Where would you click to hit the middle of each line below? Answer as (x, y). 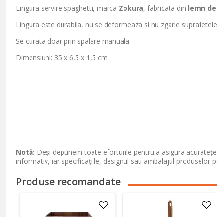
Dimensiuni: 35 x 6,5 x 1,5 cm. (63, 57)
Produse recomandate (69, 181)
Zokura (131, 8)
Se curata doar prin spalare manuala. (74, 41)
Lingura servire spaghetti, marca (68, 8)
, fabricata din (166, 8)
